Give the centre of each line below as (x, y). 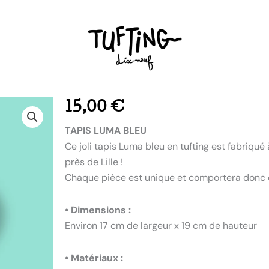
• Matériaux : (94, 258)
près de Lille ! (94, 162)
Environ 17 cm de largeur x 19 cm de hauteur (161, 225)
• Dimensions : (98, 210)
